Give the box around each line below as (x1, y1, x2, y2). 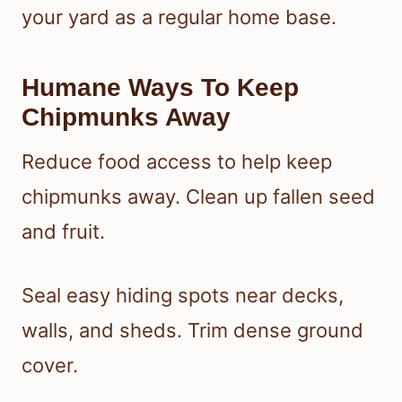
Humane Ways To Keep (22, 74, 299, 102)
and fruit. (22, 220, 105, 244)
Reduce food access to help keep (22, 150, 332, 174)
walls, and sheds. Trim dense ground (22, 319, 363, 343)
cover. (22, 354, 78, 378)
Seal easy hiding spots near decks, (22, 284, 344, 308)
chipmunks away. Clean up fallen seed (22, 185, 375, 209)
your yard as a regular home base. (22, 5, 336, 30)
